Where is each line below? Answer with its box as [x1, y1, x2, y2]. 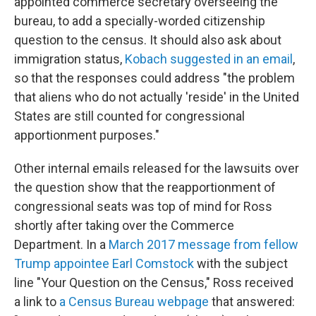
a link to [14, 294, 59, 310]
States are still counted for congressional [14, 109, 245, 124]
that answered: [209, 294, 295, 310]
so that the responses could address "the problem [14, 71, 295, 86]
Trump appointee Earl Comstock [14, 256, 194, 272]
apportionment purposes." [14, 128, 159, 143]
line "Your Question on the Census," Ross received [14, 275, 293, 291]
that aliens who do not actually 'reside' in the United [14, 90, 299, 105]
